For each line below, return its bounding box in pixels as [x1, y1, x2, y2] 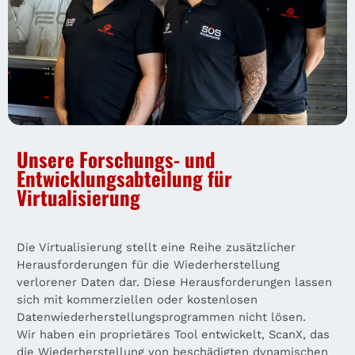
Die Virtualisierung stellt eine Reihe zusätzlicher [17, 239, 296, 254]
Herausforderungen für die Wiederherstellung [17, 257, 280, 272]
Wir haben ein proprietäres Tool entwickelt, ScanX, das [17, 326, 330, 342]
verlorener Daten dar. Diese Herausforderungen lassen [17, 274, 332, 289]
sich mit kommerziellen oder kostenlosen [17, 292, 258, 307]
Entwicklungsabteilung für [17, 162, 232, 193]
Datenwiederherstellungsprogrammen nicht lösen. [17, 309, 306, 324]
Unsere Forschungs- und [17, 143, 216, 174]
